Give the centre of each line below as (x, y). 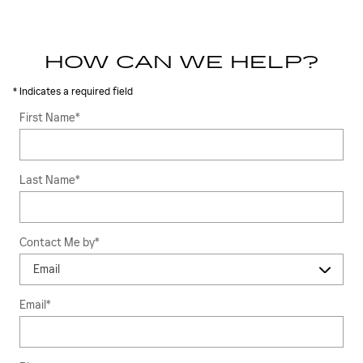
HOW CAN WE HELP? (181, 62)
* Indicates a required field (73, 91)
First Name (47, 117)
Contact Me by (57, 242)
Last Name (47, 180)
